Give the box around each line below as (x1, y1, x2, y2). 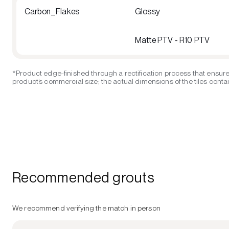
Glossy (135, 6, 160, 16)
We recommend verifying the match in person (12, 203, 161, 212)
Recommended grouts (12, 168, 155, 186)
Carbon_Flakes (25, 6, 80, 16)
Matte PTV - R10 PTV (135, 35, 210, 45)
